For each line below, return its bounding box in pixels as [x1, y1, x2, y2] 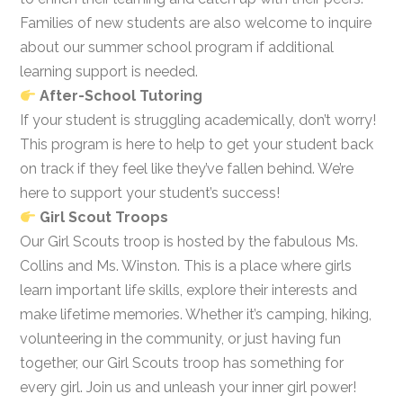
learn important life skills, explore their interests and [19, 282, 357, 300]
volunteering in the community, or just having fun [19, 330, 341, 348]
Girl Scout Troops [36, 209, 169, 227]
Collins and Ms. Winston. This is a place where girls [19, 257, 352, 275]
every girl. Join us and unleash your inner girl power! [19, 379, 356, 397]
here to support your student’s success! [19, 184, 280, 202]
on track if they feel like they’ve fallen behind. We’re [19, 160, 354, 178]
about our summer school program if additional [19, 39, 334, 57]
